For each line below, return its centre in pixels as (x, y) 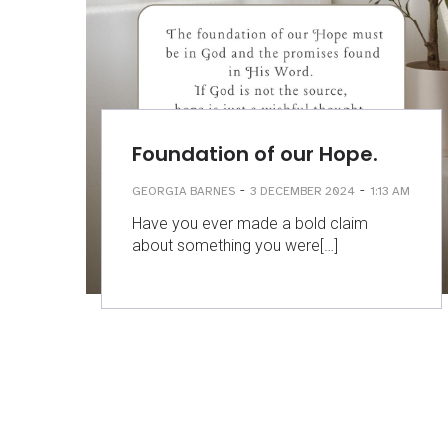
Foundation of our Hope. (255, 154)
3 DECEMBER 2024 (302, 190)
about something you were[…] (235, 245)
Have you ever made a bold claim (250, 223)
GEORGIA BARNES (183, 190)
